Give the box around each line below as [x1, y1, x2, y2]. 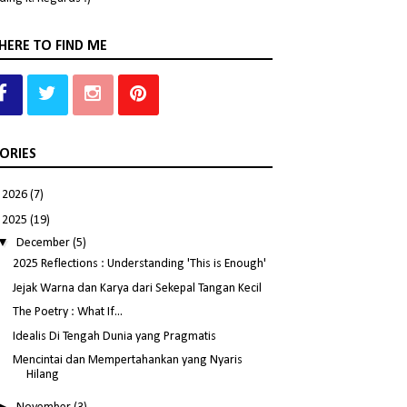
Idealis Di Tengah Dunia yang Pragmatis [13, 329, 217, 343]
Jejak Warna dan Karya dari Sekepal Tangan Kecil [13, 281, 263, 295]
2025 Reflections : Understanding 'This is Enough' [13, 257, 267, 272]
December [16, 236, 74, 251]
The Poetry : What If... [13, 305, 124, 320]
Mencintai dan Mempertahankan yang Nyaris [13, 353, 243, 368]
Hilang [26, 368, 60, 382]
